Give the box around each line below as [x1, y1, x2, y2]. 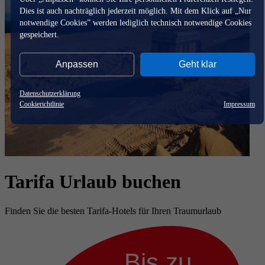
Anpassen [56, 59, 98, 69]
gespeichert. [20, 30, 59, 39]
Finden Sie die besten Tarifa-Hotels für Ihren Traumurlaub [5, 205, 221, 216]
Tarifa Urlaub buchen [5, 171, 181, 193]
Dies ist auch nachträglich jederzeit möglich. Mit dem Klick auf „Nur [20, 6, 251, 15]
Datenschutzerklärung [20, 89, 80, 98]
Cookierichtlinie [20, 99, 64, 108]
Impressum [224, 99, 255, 108]
